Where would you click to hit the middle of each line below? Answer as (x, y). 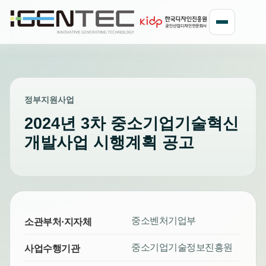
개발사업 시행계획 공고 (109, 142)
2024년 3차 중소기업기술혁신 (132, 123)
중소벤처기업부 (164, 221)
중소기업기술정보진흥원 (182, 248)
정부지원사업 (49, 100)
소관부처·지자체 (58, 222)
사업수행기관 (52, 249)
